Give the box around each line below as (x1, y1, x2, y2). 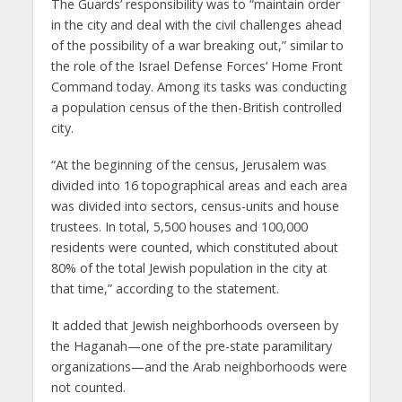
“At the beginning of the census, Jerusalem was (50, 155, 327, 173)
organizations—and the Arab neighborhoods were (50, 357, 347, 375)
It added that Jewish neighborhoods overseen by (50, 316, 338, 334)
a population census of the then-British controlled (50, 99, 342, 117)
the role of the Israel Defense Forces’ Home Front (50, 57, 343, 75)
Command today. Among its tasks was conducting (50, 78, 347, 96)
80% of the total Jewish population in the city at (50, 258, 328, 276)
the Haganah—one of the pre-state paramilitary (50, 336, 332, 354)
